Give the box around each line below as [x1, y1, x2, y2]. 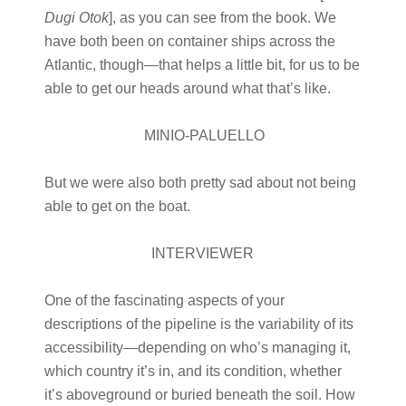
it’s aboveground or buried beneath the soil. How [43, 387, 355, 402]
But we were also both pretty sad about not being [43, 175, 356, 190]
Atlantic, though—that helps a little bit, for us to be [43, 57, 360, 72]
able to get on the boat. [43, 198, 190, 214]
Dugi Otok [43, 10, 109, 25]
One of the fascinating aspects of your [43, 293, 285, 308]
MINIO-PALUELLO [140, 128, 266, 143]
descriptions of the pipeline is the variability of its [43, 316, 353, 332]
